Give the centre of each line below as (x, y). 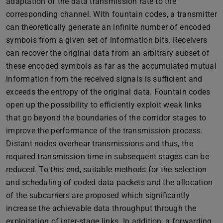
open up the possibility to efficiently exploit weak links (104, 105)
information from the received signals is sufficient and (104, 79)
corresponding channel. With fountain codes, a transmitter (111, 14)
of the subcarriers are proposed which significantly (98, 195)
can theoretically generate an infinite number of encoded (109, 27)
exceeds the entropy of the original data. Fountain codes (108, 92)
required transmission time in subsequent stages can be (108, 156)
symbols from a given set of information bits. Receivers (107, 40)
